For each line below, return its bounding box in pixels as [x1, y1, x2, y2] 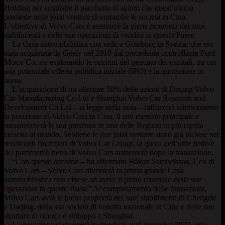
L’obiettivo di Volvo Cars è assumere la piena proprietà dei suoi [4, 21, 204, 30]
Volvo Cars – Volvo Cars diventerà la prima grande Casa [4, 166, 183, 175]
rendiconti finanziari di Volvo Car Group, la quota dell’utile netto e [4, 139, 214, 148]
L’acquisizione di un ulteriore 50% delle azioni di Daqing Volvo [4, 84, 214, 93]
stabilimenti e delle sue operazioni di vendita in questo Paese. [4, 30, 196, 39]
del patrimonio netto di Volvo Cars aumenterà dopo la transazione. [4, 148, 213, 157]
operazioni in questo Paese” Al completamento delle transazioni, [4, 184, 206, 193]
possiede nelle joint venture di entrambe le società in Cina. [4, 12, 187, 21]
